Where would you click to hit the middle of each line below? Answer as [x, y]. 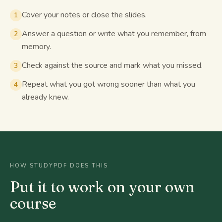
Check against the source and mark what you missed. [112, 65]
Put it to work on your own [102, 187]
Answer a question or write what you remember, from [114, 34]
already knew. [45, 97]
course [33, 203]
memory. [36, 47]
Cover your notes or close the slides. [84, 15]
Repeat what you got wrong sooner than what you [109, 84]
